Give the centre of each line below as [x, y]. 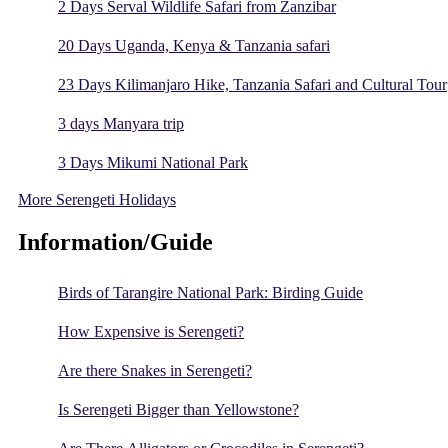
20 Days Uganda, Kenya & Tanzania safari [194, 46]
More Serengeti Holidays [97, 200]
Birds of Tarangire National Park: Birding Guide [210, 293]
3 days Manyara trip [121, 124]
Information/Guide [115, 242]
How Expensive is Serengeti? [151, 332]
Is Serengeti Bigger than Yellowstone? [178, 410]
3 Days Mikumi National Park [153, 163]
